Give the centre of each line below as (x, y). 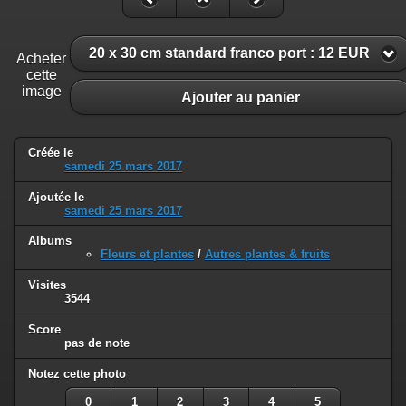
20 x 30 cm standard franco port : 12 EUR (229, 53)
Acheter (41, 58)
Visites (47, 285)
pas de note (97, 343)
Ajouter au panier (241, 97)
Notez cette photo (77, 374)
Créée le (51, 152)
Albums (50, 241)
